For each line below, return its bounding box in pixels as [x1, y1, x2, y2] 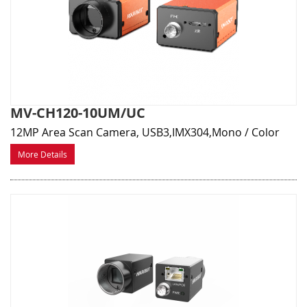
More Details [18, 149, 67, 160]
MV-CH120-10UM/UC [10, 103, 145, 123]
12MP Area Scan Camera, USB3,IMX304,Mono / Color [10, 125, 280, 140]
